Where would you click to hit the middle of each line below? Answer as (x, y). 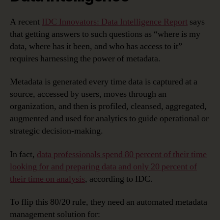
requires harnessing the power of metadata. (85, 58)
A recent (26, 22)
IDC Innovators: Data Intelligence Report (115, 22)
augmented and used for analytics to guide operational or (109, 119)
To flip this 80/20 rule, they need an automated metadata (109, 202)
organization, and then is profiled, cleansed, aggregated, (108, 107)
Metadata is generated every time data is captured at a (104, 82)
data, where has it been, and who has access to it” (96, 46)
